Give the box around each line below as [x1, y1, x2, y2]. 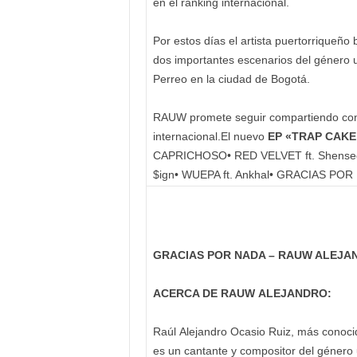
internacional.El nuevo [152, 130, 268, 143]
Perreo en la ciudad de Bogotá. [152, 73, 310, 86]
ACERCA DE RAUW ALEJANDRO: [152, 287, 331, 300]
